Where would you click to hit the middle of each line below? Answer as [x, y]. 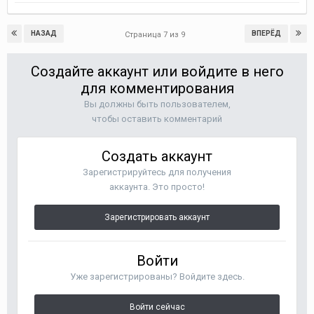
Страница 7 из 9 [157, 35]
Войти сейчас [157, 307]
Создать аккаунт [157, 156]
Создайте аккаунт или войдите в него [157, 71]
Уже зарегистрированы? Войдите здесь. [157, 277]
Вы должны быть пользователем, [157, 104]
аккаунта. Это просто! [157, 187]
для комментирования [157, 88]
